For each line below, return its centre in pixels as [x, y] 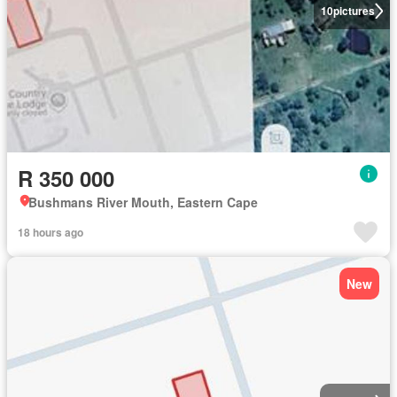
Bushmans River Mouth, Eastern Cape [143, 202]
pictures [354, 11]
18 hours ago [51, 232]
